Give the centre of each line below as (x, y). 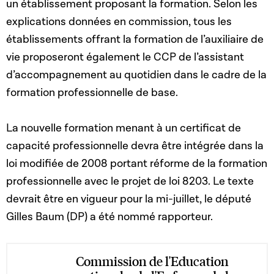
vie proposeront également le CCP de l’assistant (125, 57)
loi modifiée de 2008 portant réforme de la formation (137, 164)
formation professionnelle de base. (92, 93)
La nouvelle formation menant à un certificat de (124, 128)
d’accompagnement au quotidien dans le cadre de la (136, 75)
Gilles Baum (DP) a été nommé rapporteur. (109, 217)
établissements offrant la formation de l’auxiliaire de (135, 40)
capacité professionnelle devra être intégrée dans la (135, 146)
